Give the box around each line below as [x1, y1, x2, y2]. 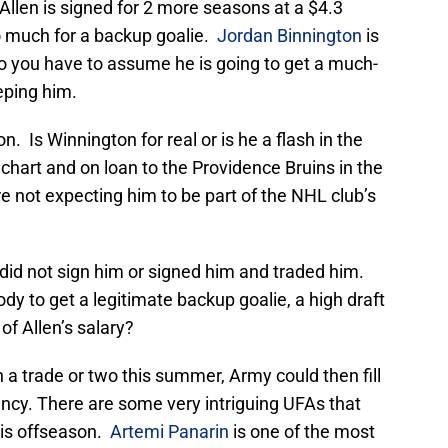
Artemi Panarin [110, 421, 229, 443]
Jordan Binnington [217, 25, 366, 47]
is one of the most [229, 421, 375, 443]
